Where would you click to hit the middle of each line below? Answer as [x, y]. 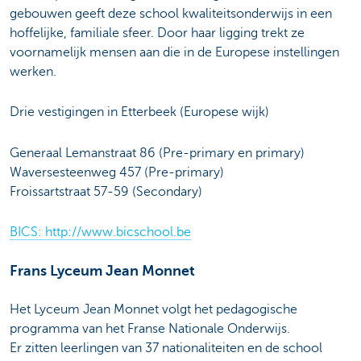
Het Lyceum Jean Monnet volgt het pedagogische [154, 310]
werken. [33, 72]
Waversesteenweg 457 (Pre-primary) [118, 172]
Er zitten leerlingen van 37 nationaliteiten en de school [166, 349]
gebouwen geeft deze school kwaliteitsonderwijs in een [171, 14]
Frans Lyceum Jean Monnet [102, 271]
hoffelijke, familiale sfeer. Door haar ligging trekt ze [157, 33]
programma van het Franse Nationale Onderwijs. [150, 329]
